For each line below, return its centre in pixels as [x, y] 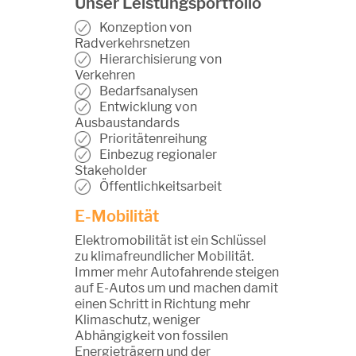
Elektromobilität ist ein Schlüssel [170, 241]
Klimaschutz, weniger [137, 320]
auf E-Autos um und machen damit [176, 288]
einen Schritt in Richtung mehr [163, 304]
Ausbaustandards [127, 123]
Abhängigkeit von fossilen [151, 336]
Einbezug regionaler [156, 155]
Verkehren [105, 75]
